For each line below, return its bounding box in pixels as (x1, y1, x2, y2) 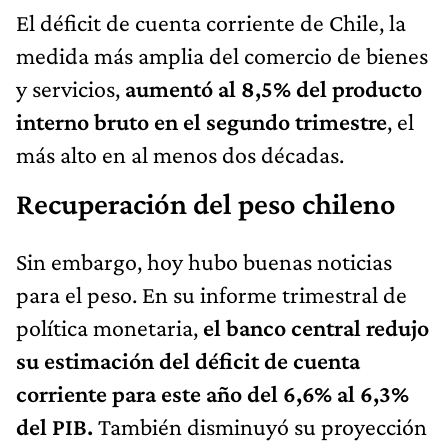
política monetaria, (16, 313, 203, 341)
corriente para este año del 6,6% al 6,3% (16, 379, 409, 407)
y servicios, (16, 74, 120, 102)
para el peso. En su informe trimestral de (16, 280, 407, 308)
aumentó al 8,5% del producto (120, 74, 422, 102)
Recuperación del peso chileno (16, 186, 396, 221)
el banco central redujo (203, 313, 429, 341)
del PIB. (16, 412, 98, 440)
